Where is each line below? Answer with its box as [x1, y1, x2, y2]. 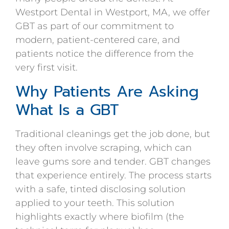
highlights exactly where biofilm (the [15, 211, 184, 222]
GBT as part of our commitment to [15, 20, 174, 32]
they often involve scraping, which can [15, 142, 192, 153]
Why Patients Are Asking [15, 79, 199, 103]
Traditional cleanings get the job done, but [15, 128, 210, 140]
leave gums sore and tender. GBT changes [15, 155, 211, 167]
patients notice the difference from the [15, 48, 194, 60]
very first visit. [15, 62, 78, 74]
